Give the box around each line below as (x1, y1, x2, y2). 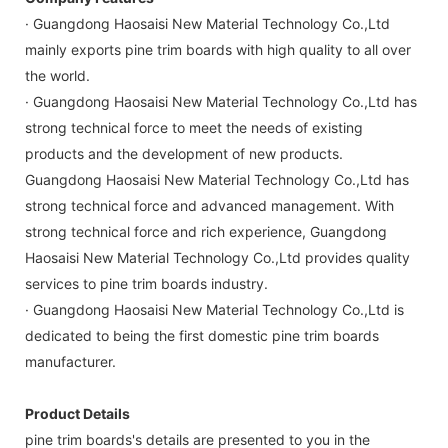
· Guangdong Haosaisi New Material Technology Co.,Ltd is (25, 300, 404, 318)
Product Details (25, 404, 130, 422)
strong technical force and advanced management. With (25, 196, 394, 214)
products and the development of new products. (25, 144, 343, 162)
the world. (25, 66, 90, 84)
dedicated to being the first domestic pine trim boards (25, 326, 379, 344)
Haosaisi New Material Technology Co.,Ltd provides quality (25, 248, 410, 266)
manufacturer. (25, 352, 116, 370)
